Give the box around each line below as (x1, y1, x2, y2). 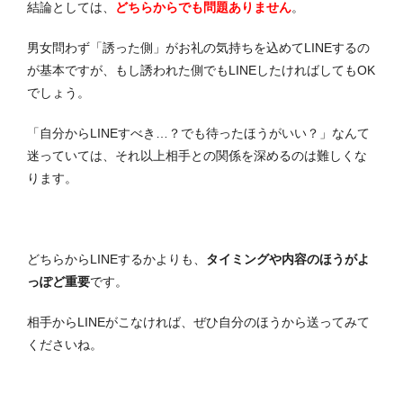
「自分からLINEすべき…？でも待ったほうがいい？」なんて (27, 125, 370, 140)
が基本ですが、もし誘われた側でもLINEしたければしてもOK (27, 62, 375, 77)
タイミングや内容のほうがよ (206, 251, 370, 266)
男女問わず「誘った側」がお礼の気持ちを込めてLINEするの (27, 40, 370, 55)
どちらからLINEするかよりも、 (27, 251, 206, 266)
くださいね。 (27, 336, 103, 352)
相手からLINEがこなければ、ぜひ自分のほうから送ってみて (27, 314, 370, 329)
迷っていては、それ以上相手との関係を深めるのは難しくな (27, 148, 367, 163)
